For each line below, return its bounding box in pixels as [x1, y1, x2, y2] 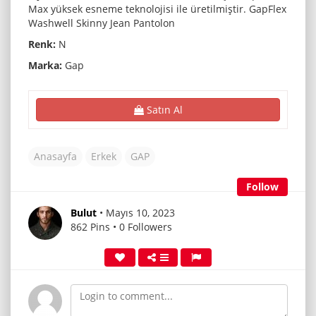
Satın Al [143, 102, 183, 116]
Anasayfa [34, 149, 77, 163]
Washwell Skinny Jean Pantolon [28, 16, 175, 30]
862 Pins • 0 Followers [71, 219, 172, 233]
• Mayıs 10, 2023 [99, 205, 175, 219]
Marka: [28, 58, 62, 72]
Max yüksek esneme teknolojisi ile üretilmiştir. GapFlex [28, 1, 286, 16]
